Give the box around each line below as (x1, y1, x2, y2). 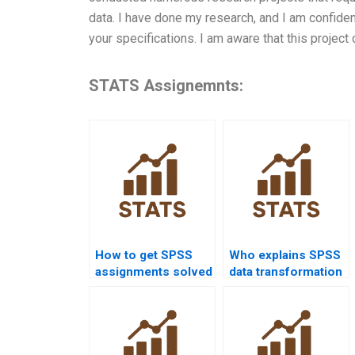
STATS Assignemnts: (89, 76, 243, 96)
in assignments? (229, 281, 323, 296)
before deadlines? (95, 281, 199, 296)
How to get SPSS (95, 248, 193, 263)
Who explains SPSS (229, 248, 341, 263)
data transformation (229, 265, 342, 280)
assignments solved (95, 265, 212, 280)
